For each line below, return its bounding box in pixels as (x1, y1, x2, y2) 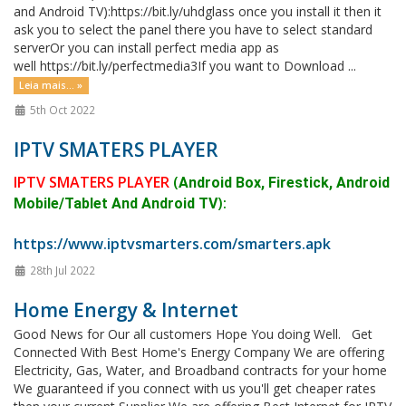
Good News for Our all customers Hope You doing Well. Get (14, 325, 372, 343)
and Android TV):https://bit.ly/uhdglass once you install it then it (14, 3, 382, 20)
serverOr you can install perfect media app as (14, 39, 279, 56)
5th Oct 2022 (26, 102, 95, 117)
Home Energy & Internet (14, 297, 238, 323)
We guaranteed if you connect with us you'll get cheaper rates (14, 380, 376, 397)
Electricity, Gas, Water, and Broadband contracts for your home (14, 362, 391, 379)
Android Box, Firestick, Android (179, 174, 390, 191)
